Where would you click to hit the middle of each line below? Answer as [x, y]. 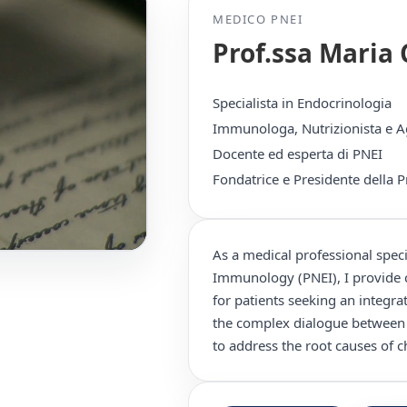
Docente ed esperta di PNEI [298, 153]
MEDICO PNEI [258, 19]
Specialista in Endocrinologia [303, 102]
